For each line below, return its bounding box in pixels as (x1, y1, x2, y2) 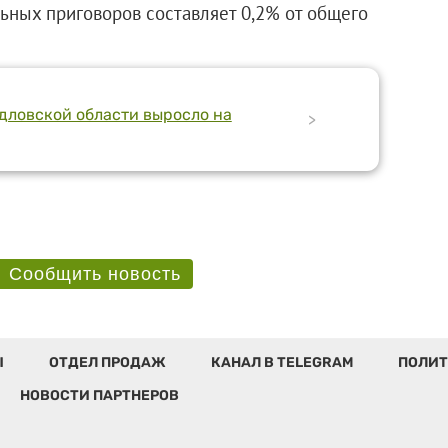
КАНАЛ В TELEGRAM (210, 353, 353, 371)
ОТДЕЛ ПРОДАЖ (48, 353, 166, 371)
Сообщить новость (8, 263, 181, 284)
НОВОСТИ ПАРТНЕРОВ (19, 386, 179, 404)
